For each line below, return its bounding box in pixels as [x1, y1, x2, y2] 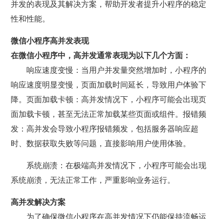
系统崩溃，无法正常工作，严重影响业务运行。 [11, 176, 175, 184]
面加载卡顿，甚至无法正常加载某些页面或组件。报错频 [11, 110, 207, 118]
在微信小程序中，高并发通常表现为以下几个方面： [11, 51, 191, 60]
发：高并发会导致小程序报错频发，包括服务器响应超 [11, 125, 199, 133]
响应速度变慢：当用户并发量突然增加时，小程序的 [26, 66, 207, 74]
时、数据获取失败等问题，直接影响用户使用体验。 [11, 139, 191, 148]
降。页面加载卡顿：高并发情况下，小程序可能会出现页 [11, 95, 207, 104]
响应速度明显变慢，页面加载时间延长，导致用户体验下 [11, 81, 207, 89]
